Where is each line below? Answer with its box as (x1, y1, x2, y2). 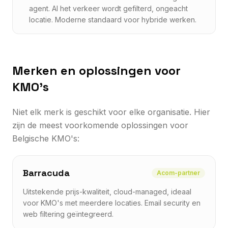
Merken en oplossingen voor (12, 62, 181, 78)
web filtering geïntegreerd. (23, 209, 113, 218)
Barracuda (23, 166, 70, 179)
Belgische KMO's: (12, 133, 79, 144)
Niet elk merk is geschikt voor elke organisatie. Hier (12, 106, 210, 117)
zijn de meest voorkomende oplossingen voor (12, 120, 188, 130)
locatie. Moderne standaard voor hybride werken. (29, 15, 196, 24)
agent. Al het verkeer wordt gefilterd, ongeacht (29, 4, 188, 13)
